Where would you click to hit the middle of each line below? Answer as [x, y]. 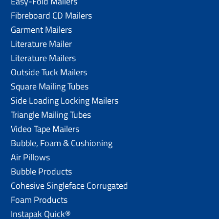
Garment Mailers [42, 29]
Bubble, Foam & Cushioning [62, 143]
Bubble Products [42, 171]
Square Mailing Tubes [50, 86]
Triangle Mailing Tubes [51, 114]
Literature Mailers [44, 58]
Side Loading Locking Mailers [65, 100]
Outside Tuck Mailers [49, 72]
